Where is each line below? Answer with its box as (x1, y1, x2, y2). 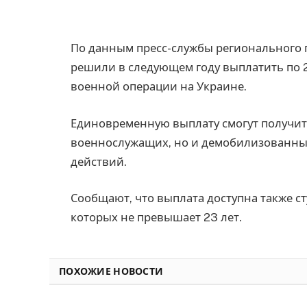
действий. (71, 154, 127, 169)
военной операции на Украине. (71, 79, 247, 93)
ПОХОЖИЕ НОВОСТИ (59, 266, 164, 278)
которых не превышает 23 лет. (71, 210, 242, 225)
